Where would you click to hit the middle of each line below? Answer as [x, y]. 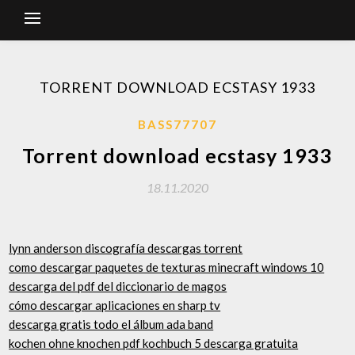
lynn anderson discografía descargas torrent [126, 248]
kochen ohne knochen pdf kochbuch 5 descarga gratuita [154, 343]
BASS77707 [177, 124]
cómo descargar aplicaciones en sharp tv [115, 305]
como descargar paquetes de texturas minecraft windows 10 [167, 267]
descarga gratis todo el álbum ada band [111, 324]
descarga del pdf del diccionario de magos [118, 286]
